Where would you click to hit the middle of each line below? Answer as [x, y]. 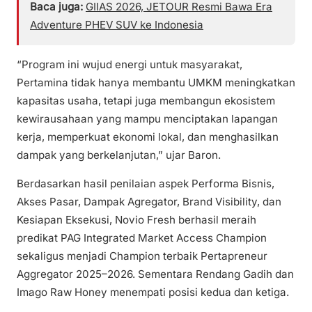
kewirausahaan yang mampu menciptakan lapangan [147, 119]
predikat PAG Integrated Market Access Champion [142, 238]
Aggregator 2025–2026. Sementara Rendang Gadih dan [155, 274]
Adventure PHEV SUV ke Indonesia [117, 24]
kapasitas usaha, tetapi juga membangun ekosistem [146, 101]
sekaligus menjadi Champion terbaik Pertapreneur [142, 256]
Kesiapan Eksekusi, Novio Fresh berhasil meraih [136, 220]
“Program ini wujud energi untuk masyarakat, [130, 65]
